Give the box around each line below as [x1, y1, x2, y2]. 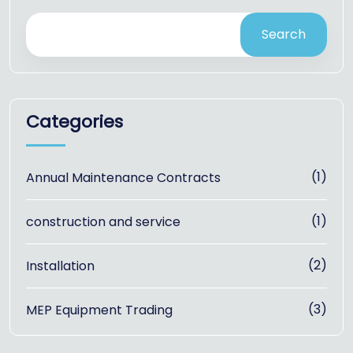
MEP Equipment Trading [26, 300, 173, 319]
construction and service [26, 212, 180, 231]
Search [262, 25, 306, 44]
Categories [26, 109, 123, 134]
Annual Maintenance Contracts [26, 168, 221, 187]
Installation [26, 256, 95, 275]
